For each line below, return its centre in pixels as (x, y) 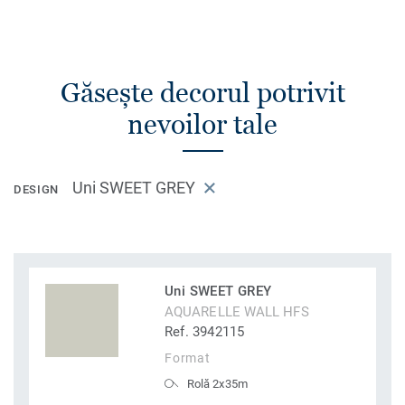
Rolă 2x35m (217, 384)
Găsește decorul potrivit (202, 93)
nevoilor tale (202, 124)
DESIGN (36, 190)
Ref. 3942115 (205, 332)
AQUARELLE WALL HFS (237, 312)
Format (188, 358)
